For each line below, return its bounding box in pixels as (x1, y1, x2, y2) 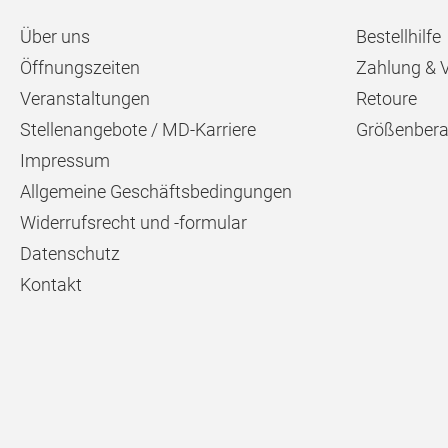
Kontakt (20, 274, 82, 295)
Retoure (356, 88, 417, 109)
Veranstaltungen (20, 88, 150, 109)
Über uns (20, 26, 90, 47)
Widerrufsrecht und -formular (20, 212, 247, 233)
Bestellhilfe (356, 26, 441, 47)
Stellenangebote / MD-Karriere (20, 119, 256, 140)
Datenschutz (20, 243, 120, 264)
